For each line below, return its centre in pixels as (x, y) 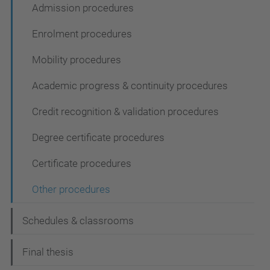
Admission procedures (83, 8)
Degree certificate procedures (98, 137)
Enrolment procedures (82, 34)
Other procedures (71, 189)
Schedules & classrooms (78, 221)
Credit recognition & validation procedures (125, 111)
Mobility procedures (77, 60)
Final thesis (48, 252)
